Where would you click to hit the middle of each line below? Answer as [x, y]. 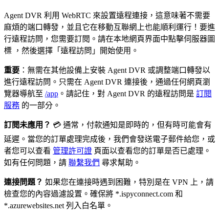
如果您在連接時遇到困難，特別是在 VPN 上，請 [128, 182]
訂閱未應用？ [27, 125]
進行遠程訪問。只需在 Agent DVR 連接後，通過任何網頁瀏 [107, 82]
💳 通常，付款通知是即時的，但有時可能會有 [131, 125]
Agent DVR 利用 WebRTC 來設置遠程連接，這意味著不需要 [107, 16]
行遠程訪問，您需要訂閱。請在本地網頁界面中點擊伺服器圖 [109, 39]
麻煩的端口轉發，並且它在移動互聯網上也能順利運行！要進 [109, 27]
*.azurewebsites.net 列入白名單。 [58, 206]
